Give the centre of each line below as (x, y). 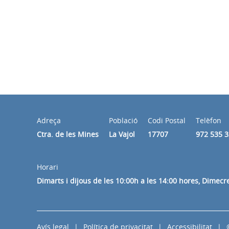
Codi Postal (167, 120)
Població (123, 120)
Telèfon (209, 120)
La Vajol (122, 134)
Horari (48, 167)
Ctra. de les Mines (68, 134)
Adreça (49, 120)
